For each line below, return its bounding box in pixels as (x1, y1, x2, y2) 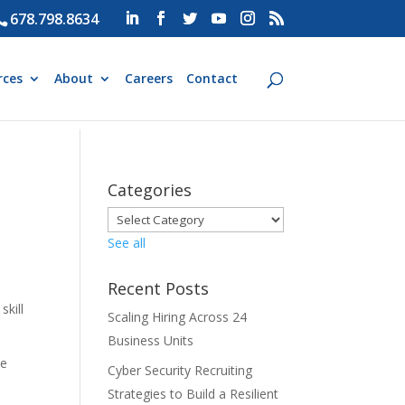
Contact (185, 70, 238, 87)
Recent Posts (108, 278, 210, 299)
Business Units (108, 332, 194, 349)
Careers (124, 70, 173, 87)
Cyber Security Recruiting (108, 362, 253, 379)
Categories (108, 179, 193, 201)
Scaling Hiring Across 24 (108, 308, 248, 325)
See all (108, 234, 146, 251)
